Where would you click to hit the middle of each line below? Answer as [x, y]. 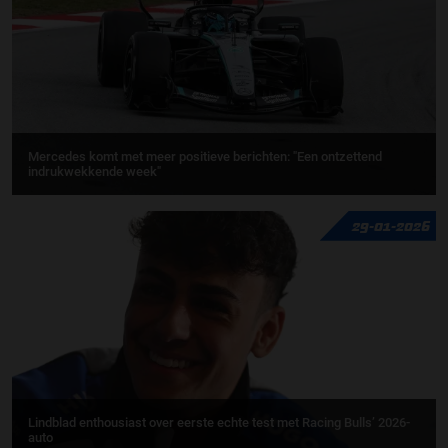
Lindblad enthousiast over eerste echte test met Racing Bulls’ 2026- [219, 422]
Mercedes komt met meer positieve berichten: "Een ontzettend [205, 156]
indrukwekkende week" [94, 171]
